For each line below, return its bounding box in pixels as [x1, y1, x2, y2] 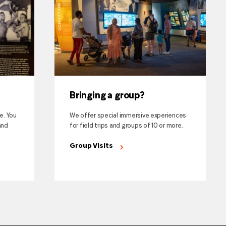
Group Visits [70, 142, 113, 149]
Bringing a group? [70, 91, 145, 100]
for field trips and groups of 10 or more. [70, 123, 183, 129]
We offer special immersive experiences [70, 112, 187, 119]
